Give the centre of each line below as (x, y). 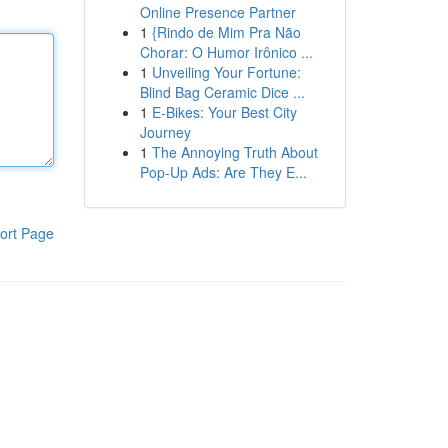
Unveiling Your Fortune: (226, 72)
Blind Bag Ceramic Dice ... (222, 92)
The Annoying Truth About (234, 152)
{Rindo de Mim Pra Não (226, 32)
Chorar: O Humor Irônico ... (226, 52)
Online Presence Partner (217, 12)
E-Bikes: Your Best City (224, 112)
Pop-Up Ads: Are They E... (223, 172)
